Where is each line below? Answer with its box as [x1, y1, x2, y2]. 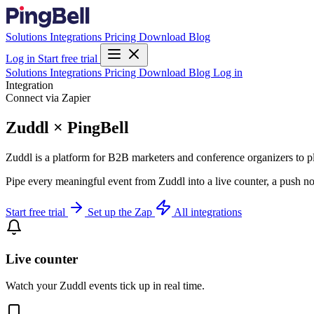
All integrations [174, 205, 242, 218]
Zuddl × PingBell [6, 118, 129, 137]
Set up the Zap [88, 205, 155, 218]
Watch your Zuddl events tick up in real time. [6, 280, 205, 292]
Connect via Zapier [6, 92, 90, 104]
